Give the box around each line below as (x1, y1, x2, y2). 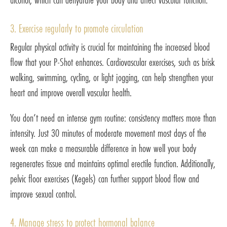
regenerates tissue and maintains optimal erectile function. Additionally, (10, 156, 215, 171)
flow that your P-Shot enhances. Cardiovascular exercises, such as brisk (10, 54, 215, 69)
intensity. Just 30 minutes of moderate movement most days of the (10, 125, 206, 140)
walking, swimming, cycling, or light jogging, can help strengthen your (10, 69, 213, 85)
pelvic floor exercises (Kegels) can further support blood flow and (10, 171, 199, 186)
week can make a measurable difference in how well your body (10, 140, 196, 156)
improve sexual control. (10, 186, 77, 201)
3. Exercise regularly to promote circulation (10, 20, 143, 36)
